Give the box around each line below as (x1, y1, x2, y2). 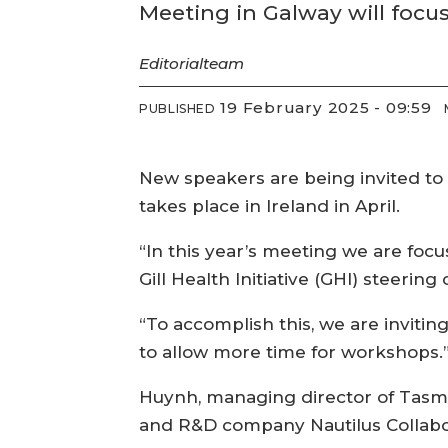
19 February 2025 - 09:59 (227, 98, 432, 117)
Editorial (139, 53, 204, 73)
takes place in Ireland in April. (139, 195, 401, 216)
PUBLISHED (139, 101, 216, 116)
